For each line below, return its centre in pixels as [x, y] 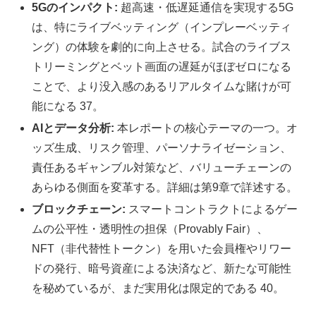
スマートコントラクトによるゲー [212, 209]
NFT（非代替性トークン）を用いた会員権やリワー [162, 248]
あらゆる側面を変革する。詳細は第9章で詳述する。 [165, 187]
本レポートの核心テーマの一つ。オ [206, 128]
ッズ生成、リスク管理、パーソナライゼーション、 [162, 147]
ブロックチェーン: [79, 209]
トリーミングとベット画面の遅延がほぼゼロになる [162, 66]
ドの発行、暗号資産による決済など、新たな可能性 [162, 268]
